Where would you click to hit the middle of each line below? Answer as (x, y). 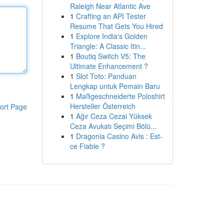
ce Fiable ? (87, 146)
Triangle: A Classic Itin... (108, 46)
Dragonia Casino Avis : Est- (119, 136)
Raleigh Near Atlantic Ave (110, 6)
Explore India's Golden (111, 36)
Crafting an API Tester (111, 16)
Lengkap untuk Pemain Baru (115, 86)
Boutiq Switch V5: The (110, 56)
